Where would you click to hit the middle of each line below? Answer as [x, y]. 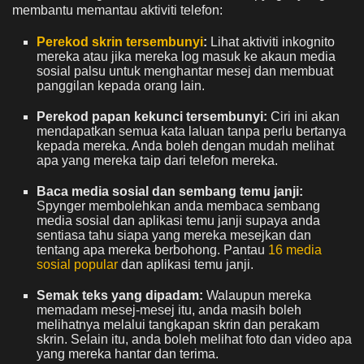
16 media [295, 250]
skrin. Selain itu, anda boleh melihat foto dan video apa [194, 340]
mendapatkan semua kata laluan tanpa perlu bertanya [191, 132]
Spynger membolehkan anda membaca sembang [178, 206]
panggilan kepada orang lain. [121, 86]
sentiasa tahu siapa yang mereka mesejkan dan [174, 236]
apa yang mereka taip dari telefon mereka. [157, 161]
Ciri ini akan [303, 117]
